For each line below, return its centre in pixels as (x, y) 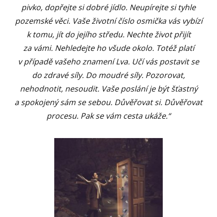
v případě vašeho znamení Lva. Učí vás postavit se (108, 62)
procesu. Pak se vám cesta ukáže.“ (108, 116)
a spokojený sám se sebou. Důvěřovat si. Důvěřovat (108, 102)
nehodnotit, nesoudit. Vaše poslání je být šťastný (108, 89)
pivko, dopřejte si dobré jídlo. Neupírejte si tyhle (108, 8)
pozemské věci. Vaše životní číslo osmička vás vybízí (108, 21)
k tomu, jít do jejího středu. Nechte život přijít (108, 35)
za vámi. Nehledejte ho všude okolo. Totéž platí (108, 48)
